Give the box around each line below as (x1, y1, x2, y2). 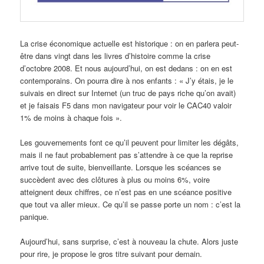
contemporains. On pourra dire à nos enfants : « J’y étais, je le (20, 75, 234, 87)
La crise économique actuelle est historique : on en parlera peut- (20, 38, 239, 49)
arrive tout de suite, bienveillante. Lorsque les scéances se (20, 161, 222, 173)
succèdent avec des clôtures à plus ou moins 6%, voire (20, 174, 210, 186)
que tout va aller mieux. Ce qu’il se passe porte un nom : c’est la (20, 199, 241, 210)
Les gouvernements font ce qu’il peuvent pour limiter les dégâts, (20, 137, 239, 148)
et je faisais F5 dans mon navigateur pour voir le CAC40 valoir (20, 100, 232, 111)
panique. (20, 211, 49, 223)
